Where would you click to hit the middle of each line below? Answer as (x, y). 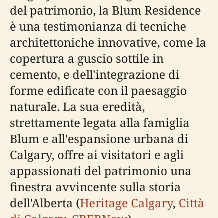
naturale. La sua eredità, (77, 106)
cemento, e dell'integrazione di (95, 74)
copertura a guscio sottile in (87, 58)
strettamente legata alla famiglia (100, 122)
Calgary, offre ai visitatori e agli (97, 154)
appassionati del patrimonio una (101, 171)
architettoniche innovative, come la (108, 42)
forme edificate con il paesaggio (98, 90)
